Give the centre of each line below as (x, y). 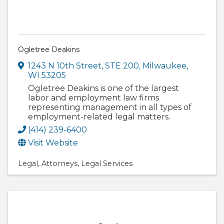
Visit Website (53, 143)
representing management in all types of (110, 107)
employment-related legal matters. (99, 117)
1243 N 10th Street (65, 66)
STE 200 (122, 66)
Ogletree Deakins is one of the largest (103, 88)
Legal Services (107, 164)
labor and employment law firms (93, 98)
